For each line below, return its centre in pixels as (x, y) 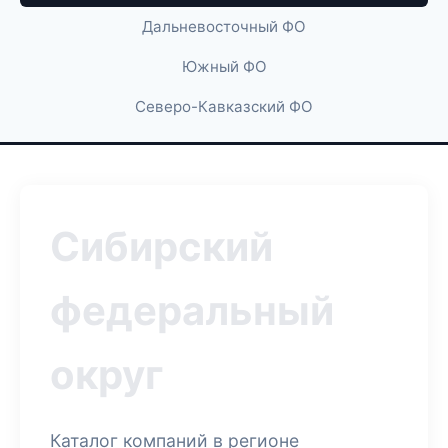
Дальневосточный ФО (224, 26)
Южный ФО (224, 66)
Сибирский (161, 246)
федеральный (192, 310)
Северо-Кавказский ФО (224, 106)
